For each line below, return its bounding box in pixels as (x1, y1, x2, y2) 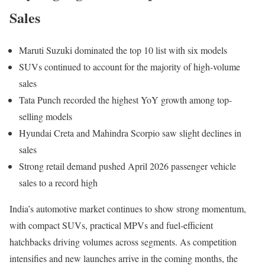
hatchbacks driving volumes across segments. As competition (9, 235, 237, 248)
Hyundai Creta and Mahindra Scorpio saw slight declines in (19, 126, 241, 139)
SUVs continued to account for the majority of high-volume (19, 60, 240, 73)
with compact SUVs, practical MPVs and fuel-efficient (9, 218, 213, 231)
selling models (19, 109, 72, 122)
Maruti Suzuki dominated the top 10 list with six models (19, 43, 227, 56)
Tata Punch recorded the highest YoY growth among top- (19, 93, 232, 106)
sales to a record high (19, 176, 98, 189)
